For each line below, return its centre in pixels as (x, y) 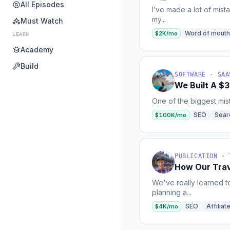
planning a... (172, 192)
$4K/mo (167, 206)
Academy (37, 50)
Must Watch (42, 21)
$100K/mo (171, 115)
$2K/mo (166, 33)
